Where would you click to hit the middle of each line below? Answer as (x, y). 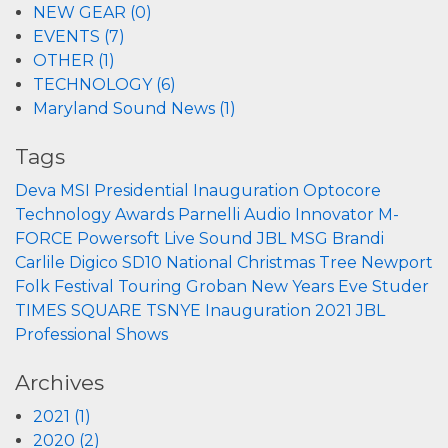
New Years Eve (309, 287)
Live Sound (208, 239)
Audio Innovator (309, 215)
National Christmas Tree (261, 263)
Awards (144, 215)
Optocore (342, 191)
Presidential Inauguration (196, 191)
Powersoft (118, 239)
